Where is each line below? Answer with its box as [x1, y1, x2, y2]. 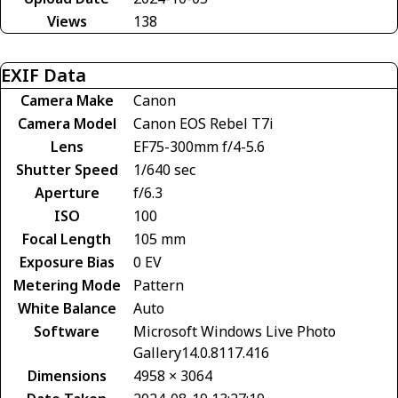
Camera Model [17, 113, 116, 133]
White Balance [17, 298, 116, 318]
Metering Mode [12, 275, 121, 295]
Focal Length [22, 228, 111, 249]
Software [34, 321, 99, 341]
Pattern [133, 275, 184, 295]
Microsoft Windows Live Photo [133, 321, 336, 341]
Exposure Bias [19, 251, 115, 272]
